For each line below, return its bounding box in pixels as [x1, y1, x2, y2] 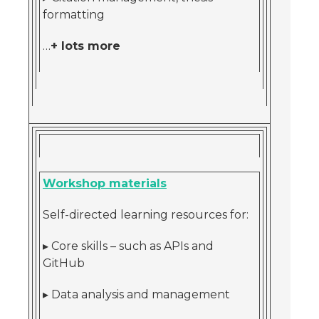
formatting [43, 8, 105, 21]
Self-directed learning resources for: [43, 208, 249, 221]
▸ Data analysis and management [43, 288, 230, 301]
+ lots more [51, 39, 120, 53]
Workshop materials [43, 177, 167, 190]
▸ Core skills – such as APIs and [43, 239, 214, 253]
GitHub [43, 256, 85, 270]
